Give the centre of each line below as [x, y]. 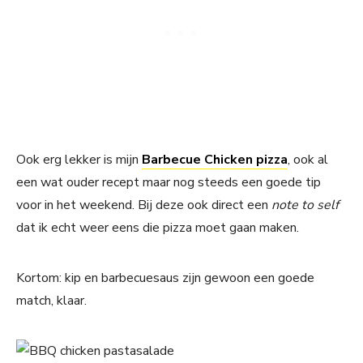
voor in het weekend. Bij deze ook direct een [144, 205]
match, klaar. [51, 301]
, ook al [308, 160]
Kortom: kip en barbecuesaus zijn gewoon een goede [165, 278]
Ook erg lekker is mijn [79, 160]
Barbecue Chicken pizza [215, 160]
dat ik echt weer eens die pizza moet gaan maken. [158, 228]
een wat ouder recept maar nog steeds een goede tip [169, 183]
